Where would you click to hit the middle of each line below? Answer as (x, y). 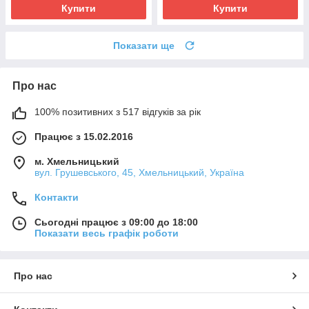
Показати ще (144, 45)
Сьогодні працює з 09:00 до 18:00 (116, 222)
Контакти (57, 197)
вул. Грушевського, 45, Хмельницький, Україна (139, 172)
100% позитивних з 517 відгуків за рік (118, 111)
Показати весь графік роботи (107, 233)
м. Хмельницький (77, 161)
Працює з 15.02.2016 (84, 136)
